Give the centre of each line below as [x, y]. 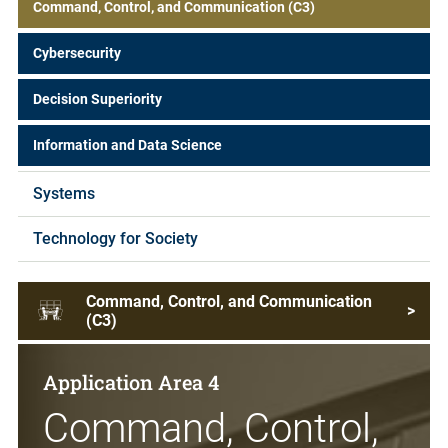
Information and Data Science [127, 144]
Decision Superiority [97, 98]
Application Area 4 [131, 382]
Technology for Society [115, 238]
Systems [64, 193]
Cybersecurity [77, 53]
